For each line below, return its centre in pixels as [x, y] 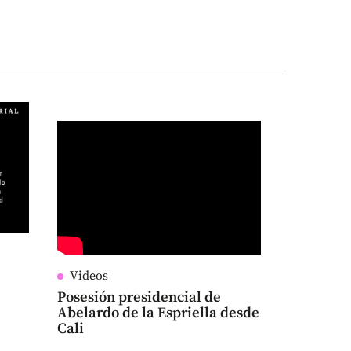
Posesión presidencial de [139, 298]
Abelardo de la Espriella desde [158, 313]
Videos [89, 276]
